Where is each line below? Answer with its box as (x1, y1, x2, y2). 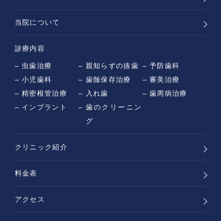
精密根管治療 (22, 89, 68, 98)
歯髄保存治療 (85, 75, 131, 84)
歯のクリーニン (85, 103, 143, 111)
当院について (14, 18, 60, 27)
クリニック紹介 (14, 143, 68, 151)
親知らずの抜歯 (85, 62, 139, 70)
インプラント (22, 103, 68, 111)
